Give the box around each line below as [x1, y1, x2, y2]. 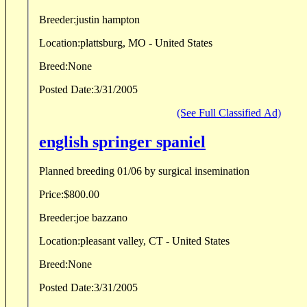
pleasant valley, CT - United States [80, 234, 230, 247]
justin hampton [76, 13, 140, 25]
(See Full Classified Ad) [177, 106, 281, 119]
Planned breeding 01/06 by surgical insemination [39, 164, 249, 177]
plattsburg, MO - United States [80, 36, 212, 49]
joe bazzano [76, 211, 127, 223]
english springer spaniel [39, 132, 206, 151]
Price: [39, 188, 64, 200]
